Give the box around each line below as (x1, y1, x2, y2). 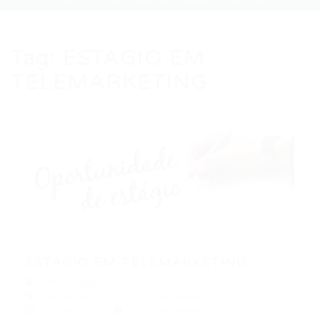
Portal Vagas (41, 276, 102, 289)
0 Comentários (131, 304, 201, 317)
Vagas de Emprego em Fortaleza (44, 290, 201, 303)
